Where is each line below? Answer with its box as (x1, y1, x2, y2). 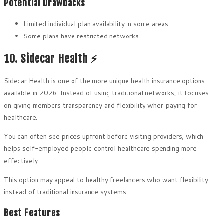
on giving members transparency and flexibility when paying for (4, 100, 197, 110)
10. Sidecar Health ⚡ (4, 52, 98, 65)
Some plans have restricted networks (23, 31, 139, 41)
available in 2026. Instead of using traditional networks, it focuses (4, 88, 209, 98)
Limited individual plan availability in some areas (23, 19, 168, 29)
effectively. (4, 155, 39, 165)
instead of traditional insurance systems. (4, 186, 127, 197)
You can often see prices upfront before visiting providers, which (4, 131, 203, 141)
